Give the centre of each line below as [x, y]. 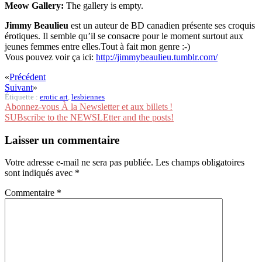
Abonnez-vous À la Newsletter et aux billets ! [89, 106]
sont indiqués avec [40, 173]
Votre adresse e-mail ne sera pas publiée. [79, 163]
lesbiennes [88, 97]
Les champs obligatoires [200, 163]
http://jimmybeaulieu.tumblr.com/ [157, 57]
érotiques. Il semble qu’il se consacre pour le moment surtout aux [124, 36]
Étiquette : [22, 97]
